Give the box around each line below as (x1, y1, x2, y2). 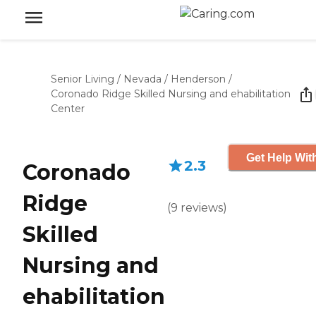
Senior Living (51, 73, 114, 85)
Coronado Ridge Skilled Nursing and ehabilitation (51, 87, 291, 100)
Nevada (123, 73, 162, 85)
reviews (181, 201, 223, 214)
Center (51, 102, 85, 115)
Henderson (171, 73, 226, 85)
